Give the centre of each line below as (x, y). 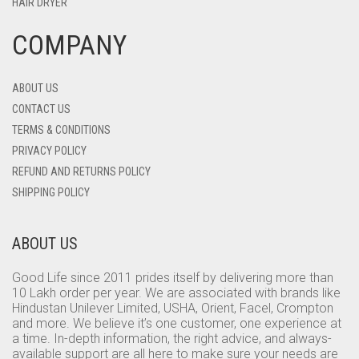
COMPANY (69, 45)
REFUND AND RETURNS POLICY (81, 171)
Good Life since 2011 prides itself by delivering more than (173, 278)
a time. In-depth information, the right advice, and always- (172, 339)
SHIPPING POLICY (51, 192)
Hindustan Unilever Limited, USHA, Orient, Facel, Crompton (173, 308)
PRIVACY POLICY (49, 151)
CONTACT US (41, 109)
